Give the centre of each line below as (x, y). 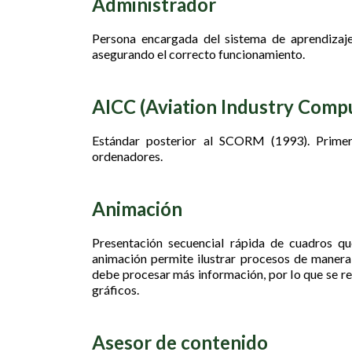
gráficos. (115, 290)
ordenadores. (127, 156)
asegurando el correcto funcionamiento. (198, 54)
